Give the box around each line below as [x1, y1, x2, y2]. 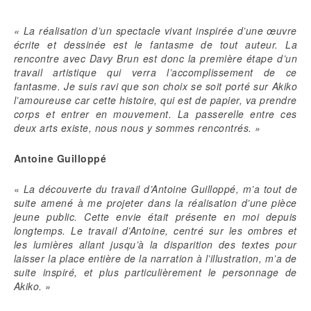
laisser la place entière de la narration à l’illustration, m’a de [14, 251, 297, 266]
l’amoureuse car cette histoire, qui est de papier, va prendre [14, 93, 297, 108]
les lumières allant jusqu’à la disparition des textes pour [14, 237, 297, 252]
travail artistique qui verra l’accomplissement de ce [14, 65, 297, 80]
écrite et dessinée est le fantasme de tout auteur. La [14, 37, 297, 52]
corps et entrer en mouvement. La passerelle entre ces [14, 107, 297, 121]
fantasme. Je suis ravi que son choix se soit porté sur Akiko [14, 79, 297, 94]
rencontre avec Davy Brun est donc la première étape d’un [14, 51, 297, 66]
